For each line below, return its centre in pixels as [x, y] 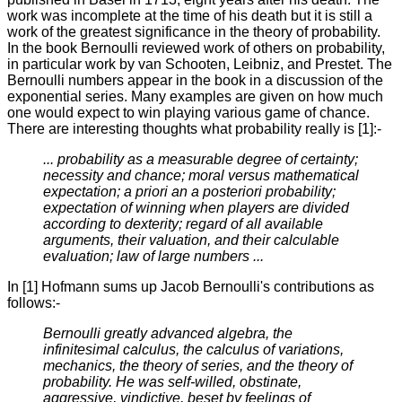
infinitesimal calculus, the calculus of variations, [193, 350]
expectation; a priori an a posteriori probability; [189, 192]
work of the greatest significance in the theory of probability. [194, 32]
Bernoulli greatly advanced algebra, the [168, 334]
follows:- [34, 303]
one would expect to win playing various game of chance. [188, 113]
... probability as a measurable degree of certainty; [201, 160]
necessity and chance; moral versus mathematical [201, 176]
